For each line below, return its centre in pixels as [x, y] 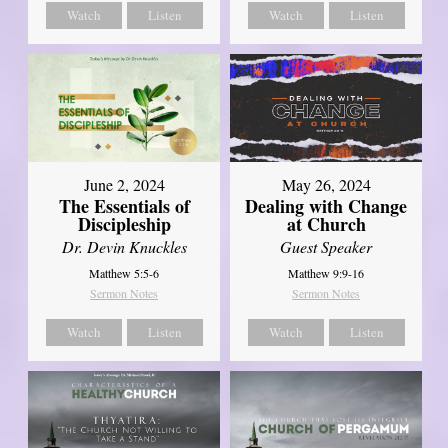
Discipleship [124, 223]
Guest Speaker [326, 246]
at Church [326, 223]
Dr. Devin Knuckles [124, 246]
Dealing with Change [326, 205]
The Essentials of [124, 205]
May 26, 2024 [326, 184]
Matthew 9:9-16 [326, 272]
